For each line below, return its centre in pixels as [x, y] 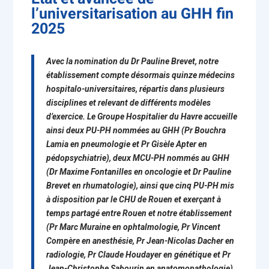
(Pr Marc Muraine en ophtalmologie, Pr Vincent [134, 227]
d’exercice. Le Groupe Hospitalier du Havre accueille [142, 116]
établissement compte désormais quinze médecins [141, 75]
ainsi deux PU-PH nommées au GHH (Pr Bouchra [136, 130]
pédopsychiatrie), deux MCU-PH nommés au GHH [138, 158]
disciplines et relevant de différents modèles [129, 103]
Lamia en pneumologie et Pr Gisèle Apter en [127, 144]
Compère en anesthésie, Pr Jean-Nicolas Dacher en [141, 241]
